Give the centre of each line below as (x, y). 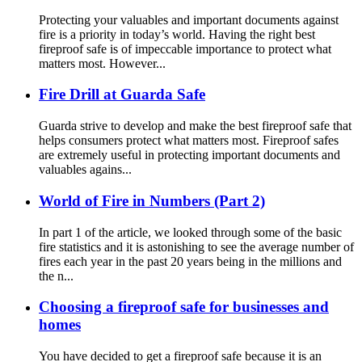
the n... (56, 276)
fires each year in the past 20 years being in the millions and (190, 261)
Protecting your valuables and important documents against (189, 19)
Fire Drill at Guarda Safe (122, 95)
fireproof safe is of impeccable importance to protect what (185, 48)
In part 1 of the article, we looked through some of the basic (190, 232)
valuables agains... (85, 170)
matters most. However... (102, 63)
